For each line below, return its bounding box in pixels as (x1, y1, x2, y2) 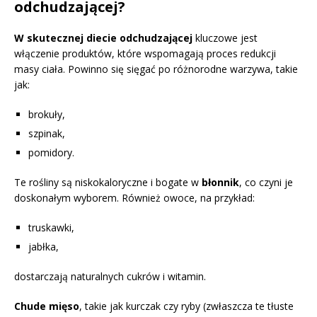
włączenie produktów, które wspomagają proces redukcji (14, 46, 276, 60)
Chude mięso (14, 299, 79, 313)
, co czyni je (239, 175, 293, 189)
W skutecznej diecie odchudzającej (14, 30, 192, 45)
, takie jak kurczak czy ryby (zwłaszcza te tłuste (79, 299, 294, 313)
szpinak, (28, 126, 65, 140)
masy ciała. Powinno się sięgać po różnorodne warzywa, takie (14, 62, 298, 76)
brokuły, (28, 107, 65, 121)
